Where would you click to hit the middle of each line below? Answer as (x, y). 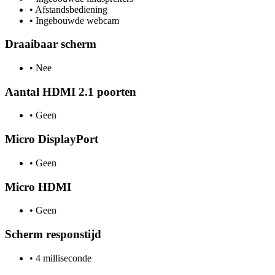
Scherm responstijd (53, 234)
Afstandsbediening (70, 9)
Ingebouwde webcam (76, 20)
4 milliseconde (62, 258)
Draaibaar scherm (51, 44)
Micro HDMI (38, 187)
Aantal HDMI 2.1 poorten (71, 91)
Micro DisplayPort (52, 139)
